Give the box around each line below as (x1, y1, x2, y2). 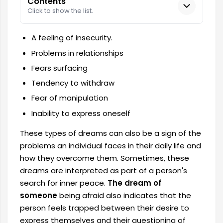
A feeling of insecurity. (31, 32, 112, 43)
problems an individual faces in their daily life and (20, 140, 201, 151)
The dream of (108, 177, 161, 188)
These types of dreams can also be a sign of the (20, 127, 201, 138)
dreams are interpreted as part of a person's (20, 165, 187, 176)
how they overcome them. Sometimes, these (20, 152, 189, 163)
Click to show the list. (27, 6, 93, 16)
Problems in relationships (31, 47, 123, 58)
